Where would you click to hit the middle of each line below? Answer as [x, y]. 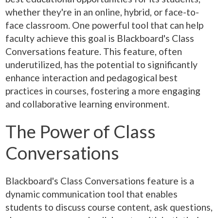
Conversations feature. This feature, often [94, 52]
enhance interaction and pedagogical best [91, 78]
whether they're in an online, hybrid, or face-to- [102, 12]
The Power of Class [81, 132]
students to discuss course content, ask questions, [109, 207]
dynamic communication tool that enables [91, 194]
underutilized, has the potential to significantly [101, 65]
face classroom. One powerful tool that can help [104, 25]
